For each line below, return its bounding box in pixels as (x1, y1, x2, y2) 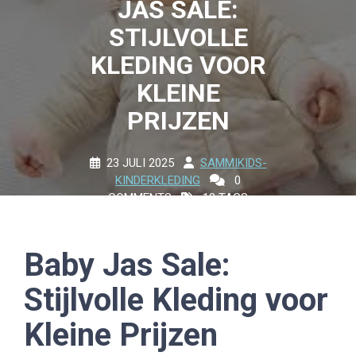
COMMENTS (108, 191, 172, 205)
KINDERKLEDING (115, 173, 200, 188)
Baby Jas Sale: (24, 246, 230, 284)
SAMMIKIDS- (199, 156, 267, 170)
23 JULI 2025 (106, 156, 174, 170)
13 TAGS (199, 191, 248, 205)
